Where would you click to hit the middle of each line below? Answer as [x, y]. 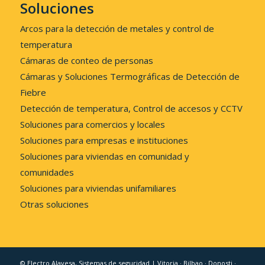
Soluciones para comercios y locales [92, 124]
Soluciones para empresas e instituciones [104, 140]
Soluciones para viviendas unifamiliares [98, 188]
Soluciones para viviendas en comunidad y [104, 156]
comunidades [47, 172]
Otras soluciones [54, 204]
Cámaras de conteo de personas [86, 60]
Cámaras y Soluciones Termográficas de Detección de [130, 76]
